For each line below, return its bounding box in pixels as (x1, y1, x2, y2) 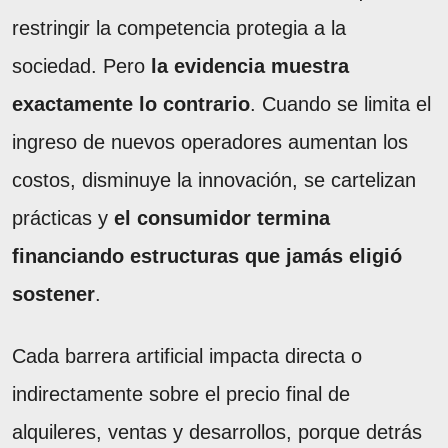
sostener (12, 283, 95, 306)
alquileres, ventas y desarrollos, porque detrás (12, 421, 422, 444)
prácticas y (12, 207, 114, 230)
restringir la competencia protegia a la (12, 17, 346, 40)
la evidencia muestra (151, 55, 349, 78)
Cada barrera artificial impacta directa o (12, 345, 362, 368)
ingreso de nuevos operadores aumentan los (12, 131, 408, 154)
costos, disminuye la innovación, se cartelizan (12, 169, 416, 192)
